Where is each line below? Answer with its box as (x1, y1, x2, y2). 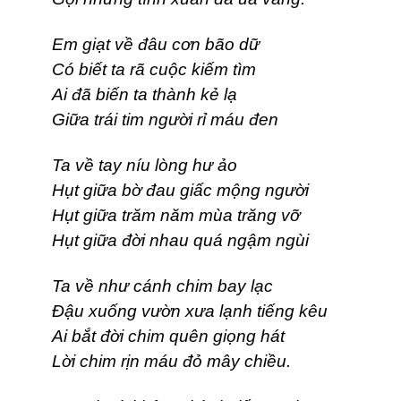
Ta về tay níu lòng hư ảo (52, 156, 246, 175)
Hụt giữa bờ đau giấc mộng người (52, 181, 309, 200)
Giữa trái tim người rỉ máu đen (52, 110, 278, 130)
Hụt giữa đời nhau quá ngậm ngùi (52, 231, 309, 251)
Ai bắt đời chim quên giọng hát (52, 327, 294, 346)
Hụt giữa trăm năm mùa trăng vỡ (52, 206, 300, 226)
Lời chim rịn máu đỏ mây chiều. (52, 352, 291, 371)
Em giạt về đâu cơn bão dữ (52, 35, 286, 55)
